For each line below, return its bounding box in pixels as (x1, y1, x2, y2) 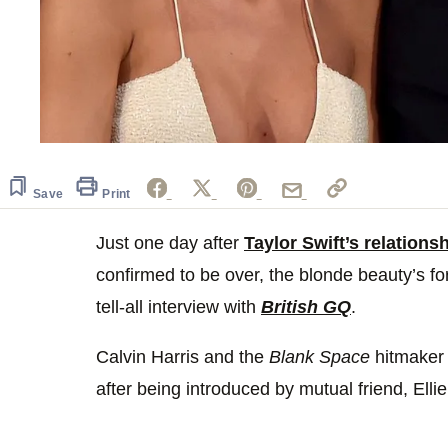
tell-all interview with (96, 297, 261, 318)
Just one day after (96, 233, 244, 254)
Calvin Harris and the (96, 347, 269, 368)
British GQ (261, 297, 351, 318)
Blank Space (269, 347, 370, 368)
